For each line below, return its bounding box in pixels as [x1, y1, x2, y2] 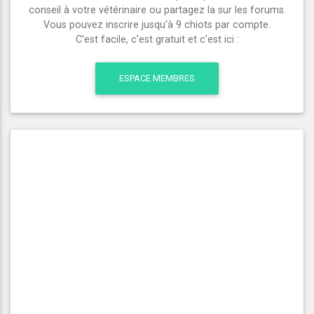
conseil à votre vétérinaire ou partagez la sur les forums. [28, 4, 286, 17]
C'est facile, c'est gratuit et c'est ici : [75, 34, 239, 46]
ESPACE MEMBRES [119, 73, 195, 84]
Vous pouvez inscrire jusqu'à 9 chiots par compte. [43, 19, 271, 32]
